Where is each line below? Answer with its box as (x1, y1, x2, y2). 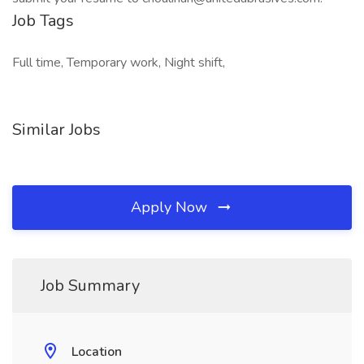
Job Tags (12, 10, 74, 32)
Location (71, 343, 122, 361)
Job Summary (41, 275, 140, 297)
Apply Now (131, 197, 211, 217)
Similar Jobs (12, 119, 101, 141)
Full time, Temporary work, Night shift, (12, 54, 225, 71)
